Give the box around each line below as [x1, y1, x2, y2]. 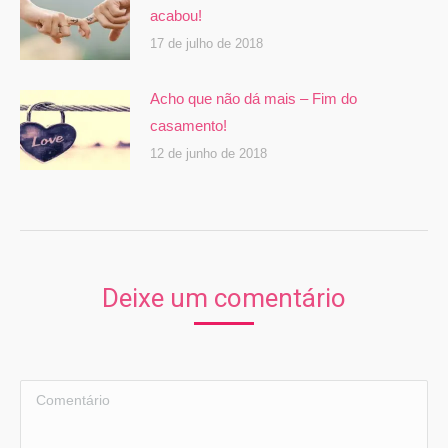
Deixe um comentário [102, 282, 346, 313]
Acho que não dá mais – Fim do [150, 89, 357, 107]
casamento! [150, 116, 251, 134]
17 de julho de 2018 [150, 35, 263, 51]
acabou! [150, 6, 202, 24]
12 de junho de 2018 [150, 145, 267, 161]
